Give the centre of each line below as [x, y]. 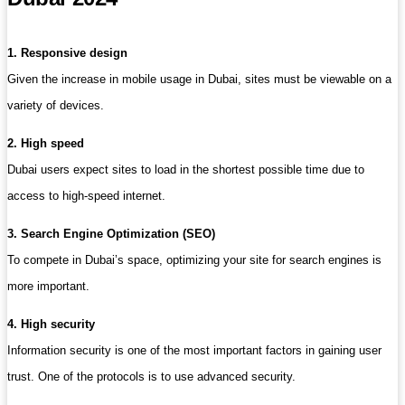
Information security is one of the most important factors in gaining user [194, 350]
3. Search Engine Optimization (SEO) [111, 233]
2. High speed [46, 143]
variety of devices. [56, 105]
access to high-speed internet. [86, 195]
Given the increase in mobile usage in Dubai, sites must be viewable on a [199, 79]
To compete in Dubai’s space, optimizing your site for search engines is [194, 259]
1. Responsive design [67, 52]
